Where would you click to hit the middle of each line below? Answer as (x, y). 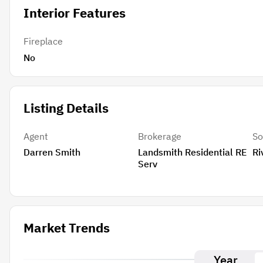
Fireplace (43, 41)
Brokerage (159, 136)
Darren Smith (52, 152)
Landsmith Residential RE (192, 152)
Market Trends (66, 227)
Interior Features (74, 13)
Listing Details (66, 107)
